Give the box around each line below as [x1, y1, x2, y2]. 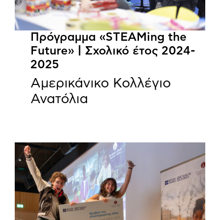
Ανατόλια [30, 92, 88, 106]
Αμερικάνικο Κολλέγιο [30, 76, 171, 90]
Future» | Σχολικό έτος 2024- [30, 45, 195, 57]
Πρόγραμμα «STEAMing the [30, 31, 187, 43]
